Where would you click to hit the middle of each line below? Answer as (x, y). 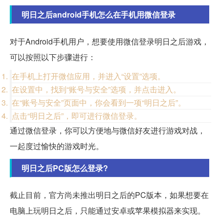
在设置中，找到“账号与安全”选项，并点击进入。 (96, 89)
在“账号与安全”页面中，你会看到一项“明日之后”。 (99, 103)
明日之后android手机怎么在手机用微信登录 (99, 15)
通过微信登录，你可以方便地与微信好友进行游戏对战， (108, 131)
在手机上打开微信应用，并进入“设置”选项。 (88, 76)
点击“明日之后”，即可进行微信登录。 (77, 116)
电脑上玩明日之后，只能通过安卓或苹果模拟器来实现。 (108, 211)
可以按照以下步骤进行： (53, 57)
